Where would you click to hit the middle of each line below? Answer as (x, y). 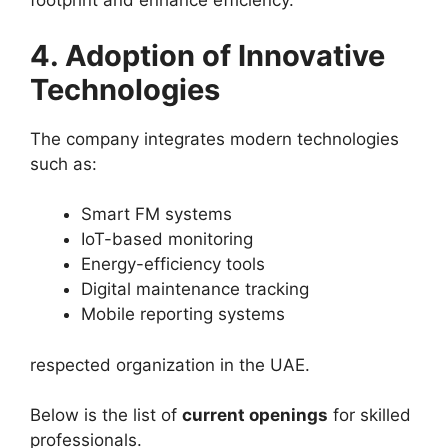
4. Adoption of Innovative (207, 55)
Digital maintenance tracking (195, 289)
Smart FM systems (156, 214)
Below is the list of (106, 415)
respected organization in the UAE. (170, 364)
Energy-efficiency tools (173, 264)
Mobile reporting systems (183, 314)
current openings (255, 415)
